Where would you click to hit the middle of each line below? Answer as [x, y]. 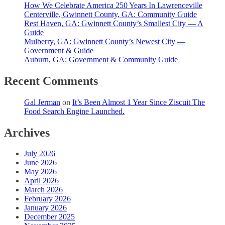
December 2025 [49, 217]
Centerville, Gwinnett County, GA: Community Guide [110, 14]
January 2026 [45, 208]
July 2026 [40, 154]
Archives [27, 132]
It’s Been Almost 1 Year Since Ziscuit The [139, 102]
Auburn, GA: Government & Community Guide [101, 59]
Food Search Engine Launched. [74, 111]
